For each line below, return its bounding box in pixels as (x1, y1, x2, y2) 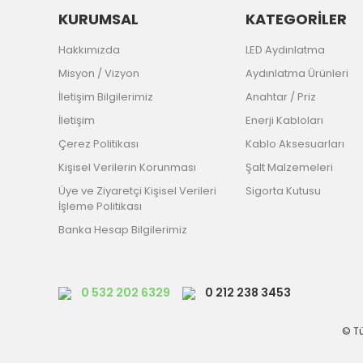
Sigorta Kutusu (245, 182, 321, 199)
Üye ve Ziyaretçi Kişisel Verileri (58, 182, 216, 199)
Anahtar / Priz (245, 88, 316, 105)
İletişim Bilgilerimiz (58, 88, 153, 105)
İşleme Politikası (58, 198, 142, 214)
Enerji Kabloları (245, 112, 323, 128)
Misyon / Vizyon (58, 65, 139, 81)
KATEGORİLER (245, 8, 347, 29)
